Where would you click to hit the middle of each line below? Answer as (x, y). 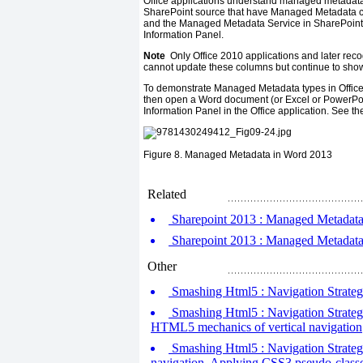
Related (167, 194)
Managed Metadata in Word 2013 (258, 155)
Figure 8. (164, 155)
